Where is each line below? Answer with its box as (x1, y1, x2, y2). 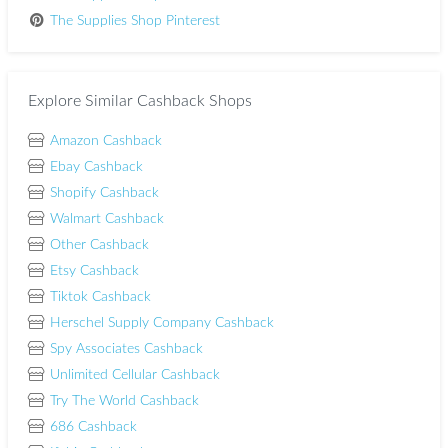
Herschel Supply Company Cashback (49, 316, 274, 330)
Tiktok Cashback (49, 290, 151, 304)
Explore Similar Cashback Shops (28, 93, 252, 109)
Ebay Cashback (49, 160, 143, 174)
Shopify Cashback (49, 186, 159, 200)
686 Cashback (49, 420, 137, 434)
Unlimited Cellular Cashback (49, 368, 220, 382)
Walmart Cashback (49, 212, 164, 226)
